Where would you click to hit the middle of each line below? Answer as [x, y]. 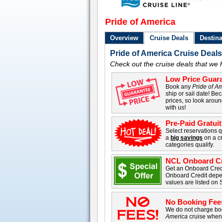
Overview [124, 38]
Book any [179, 87]
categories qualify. [190, 145]
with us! [176, 108]
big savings [187, 138]
